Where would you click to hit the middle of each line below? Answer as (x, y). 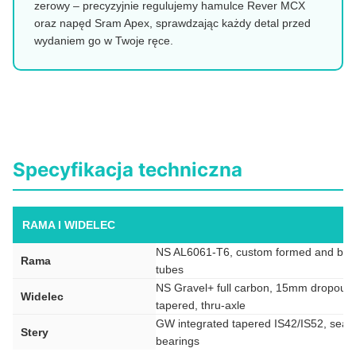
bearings (178, 341)
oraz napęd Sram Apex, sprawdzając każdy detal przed (172, 23)
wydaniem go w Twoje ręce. (104, 41)
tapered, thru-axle (201, 305)
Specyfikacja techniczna (128, 169)
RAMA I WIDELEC (69, 224)
